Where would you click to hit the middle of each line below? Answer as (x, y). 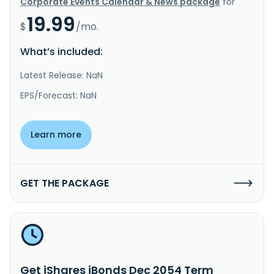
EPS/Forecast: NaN (58, 95)
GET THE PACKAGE (65, 183)
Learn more (56, 134)
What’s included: (61, 51)
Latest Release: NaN (61, 75)
